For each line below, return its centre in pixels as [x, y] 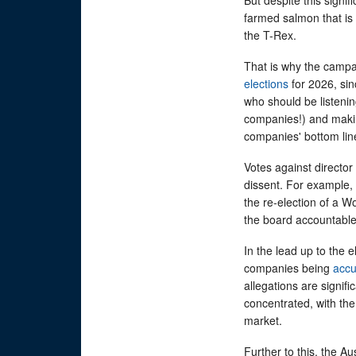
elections [266, 83]
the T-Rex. [273, 35]
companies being [288, 267]
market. [268, 320]
